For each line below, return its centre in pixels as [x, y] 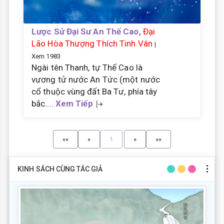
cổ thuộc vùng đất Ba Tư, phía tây [94, 91]
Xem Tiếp [74, 103]
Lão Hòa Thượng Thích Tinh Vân [92, 43]
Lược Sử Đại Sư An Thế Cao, [87, 31]
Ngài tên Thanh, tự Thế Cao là [87, 67]
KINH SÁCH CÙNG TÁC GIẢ [60, 169]
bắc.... [43, 103]
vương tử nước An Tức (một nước [96, 79]
